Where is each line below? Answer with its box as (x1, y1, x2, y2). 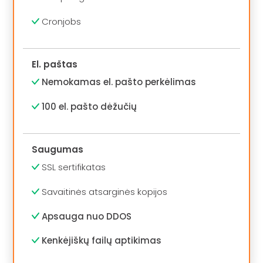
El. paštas (32, 58, 78, 70)
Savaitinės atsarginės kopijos (39, 185, 168, 198)
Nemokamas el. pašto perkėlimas (42, 76, 197, 89)
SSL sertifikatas (39, 161, 106, 174)
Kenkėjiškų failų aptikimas (42, 234, 162, 247)
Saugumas (32, 143, 84, 156)
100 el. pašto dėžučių (42, 100, 137, 113)
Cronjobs (39, 15, 82, 28)
